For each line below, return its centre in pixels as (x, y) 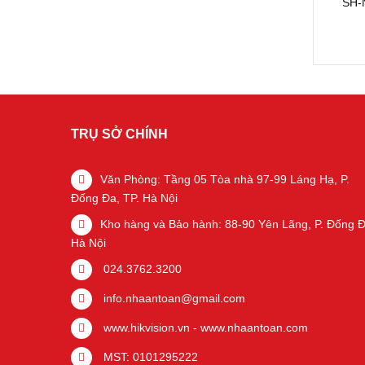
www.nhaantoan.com (254, 328)
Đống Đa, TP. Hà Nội (124, 198)
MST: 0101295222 (149, 357)
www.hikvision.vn (145, 328)
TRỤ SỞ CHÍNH (119, 134)
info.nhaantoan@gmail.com (173, 298)
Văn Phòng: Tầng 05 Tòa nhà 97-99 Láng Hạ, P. (225, 179)
